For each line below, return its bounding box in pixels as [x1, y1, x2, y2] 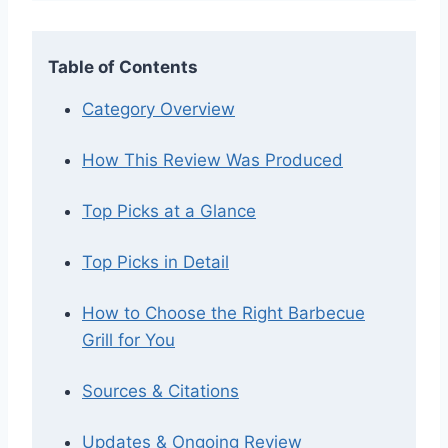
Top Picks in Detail [82, 251, 229, 272]
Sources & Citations [82, 380, 239, 401]
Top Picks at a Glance [82, 200, 256, 221]
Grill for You [82, 329, 175, 350]
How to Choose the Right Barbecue [82, 302, 365, 323]
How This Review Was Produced [82, 149, 343, 170]
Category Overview [82, 98, 235, 119]
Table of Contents [48, 56, 198, 77]
